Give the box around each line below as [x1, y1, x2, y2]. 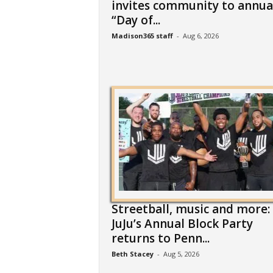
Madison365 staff [111, 31, 173, 40]
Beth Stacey [111, 249, 154, 258]
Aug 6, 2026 [182, 31, 219, 40]
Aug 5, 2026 [163, 249, 199, 258]
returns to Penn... [111, 230, 210, 246]
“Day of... [111, 12, 160, 28]
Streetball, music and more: [111, 201, 270, 217]
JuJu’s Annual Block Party [111, 216, 253, 232]
